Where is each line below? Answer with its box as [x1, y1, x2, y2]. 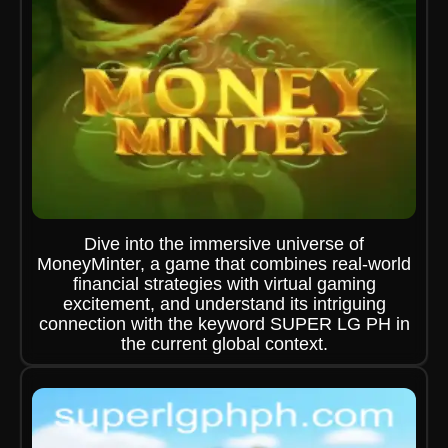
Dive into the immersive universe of [84, 234, 364, 254]
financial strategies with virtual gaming [72, 274, 376, 294]
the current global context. [120, 334, 328, 354]
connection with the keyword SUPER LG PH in [38, 314, 410, 334]
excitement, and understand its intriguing [62, 294, 386, 314]
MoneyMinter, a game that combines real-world [37, 254, 411, 274]
